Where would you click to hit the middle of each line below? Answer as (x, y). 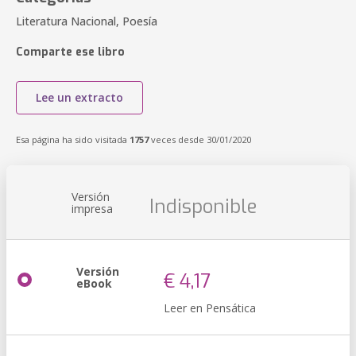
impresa (92, 209)
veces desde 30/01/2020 (200, 139)
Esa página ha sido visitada (73, 139)
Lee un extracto (79, 97)
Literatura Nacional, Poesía (87, 21)
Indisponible (203, 207)
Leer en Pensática (210, 308)
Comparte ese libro (70, 52)
